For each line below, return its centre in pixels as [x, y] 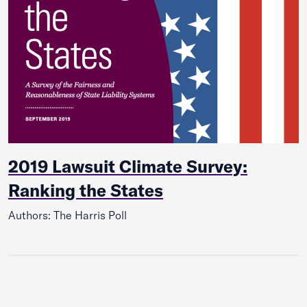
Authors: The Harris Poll [67, 216]
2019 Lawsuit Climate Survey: [128, 167]
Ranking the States [86, 191]
